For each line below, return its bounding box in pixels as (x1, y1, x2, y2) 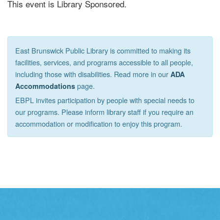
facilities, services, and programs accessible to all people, (15, 56, 193, 67)
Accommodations (15, 81, 75, 91)
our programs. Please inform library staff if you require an (15, 106, 193, 117)
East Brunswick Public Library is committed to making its (15, 45, 191, 55)
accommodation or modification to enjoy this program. (15, 118, 182, 129)
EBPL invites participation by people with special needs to (15, 94, 194, 105)
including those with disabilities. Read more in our (15, 68, 170, 79)
